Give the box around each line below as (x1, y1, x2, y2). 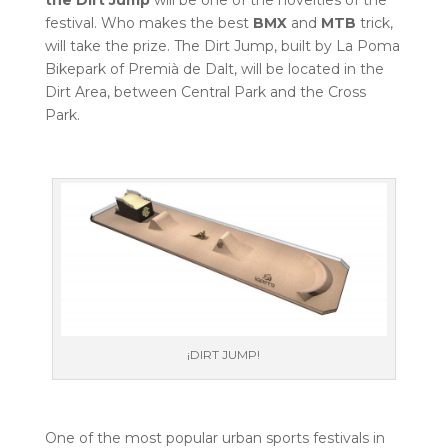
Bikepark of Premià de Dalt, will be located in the (44, 59, 384, 78)
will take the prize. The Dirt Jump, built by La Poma (44, 36, 400, 55)
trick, (355, 13, 393, 32)
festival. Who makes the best (44, 13, 249, 32)
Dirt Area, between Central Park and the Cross (44, 82, 366, 101)
